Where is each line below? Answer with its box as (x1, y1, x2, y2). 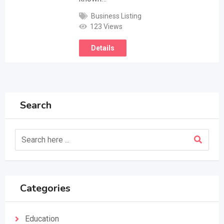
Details (91, 44, 115, 52)
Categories (20, 181, 70, 195)
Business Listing (91, 12, 142, 20)
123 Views (90, 22, 123, 30)
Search (20, 98, 51, 112)
